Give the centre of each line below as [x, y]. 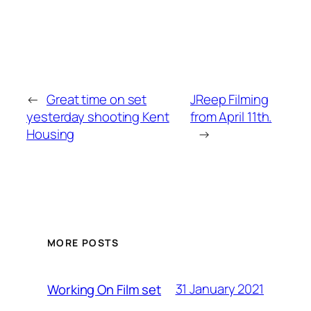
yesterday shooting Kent [98, 117]
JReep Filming [229, 100]
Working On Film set [104, 289]
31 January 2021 [219, 289]
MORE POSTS [83, 242]
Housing [51, 134]
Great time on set [96, 100]
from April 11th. [231, 117]
